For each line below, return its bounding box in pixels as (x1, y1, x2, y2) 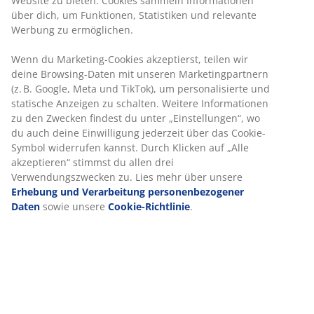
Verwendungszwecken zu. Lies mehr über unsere (11, 170, 243, 184)
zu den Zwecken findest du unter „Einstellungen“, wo (11, 111, 260, 125)
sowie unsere (40, 199, 108, 213)
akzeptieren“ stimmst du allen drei (11, 155, 174, 169)
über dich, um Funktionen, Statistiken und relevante (11, 8, 257, 22)
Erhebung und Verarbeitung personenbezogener (11, 184, 244, 198)
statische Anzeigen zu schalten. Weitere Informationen (11, 96, 268, 110)
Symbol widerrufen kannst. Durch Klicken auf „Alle (11, 140, 249, 154)
